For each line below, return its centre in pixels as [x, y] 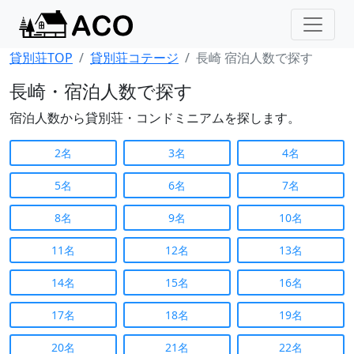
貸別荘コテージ [134, 58]
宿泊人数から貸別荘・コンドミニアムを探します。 [155, 118]
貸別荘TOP [41, 58]
